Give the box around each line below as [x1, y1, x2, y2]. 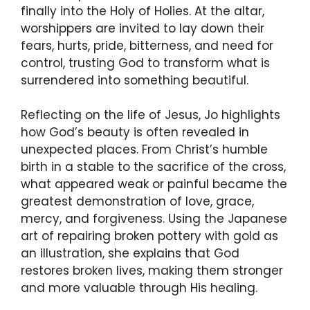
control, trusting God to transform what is [21, 54, 270, 71]
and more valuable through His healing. [21, 280, 257, 297]
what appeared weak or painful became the [21, 176, 287, 193]
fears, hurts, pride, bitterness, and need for [21, 37, 273, 54]
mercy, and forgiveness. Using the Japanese [21, 210, 287, 228]
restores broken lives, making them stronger [21, 262, 283, 280]
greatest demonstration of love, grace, [21, 193, 254, 210]
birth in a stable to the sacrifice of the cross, [21, 158, 286, 176]
